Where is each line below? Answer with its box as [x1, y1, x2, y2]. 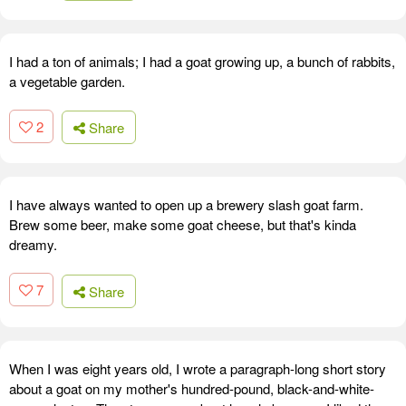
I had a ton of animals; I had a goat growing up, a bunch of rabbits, [9, 51, 395, 71]
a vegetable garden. [9, 71, 125, 91]
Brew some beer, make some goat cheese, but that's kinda [9, 215, 356, 235]
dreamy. [9, 235, 57, 255]
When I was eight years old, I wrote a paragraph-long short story [9, 358, 386, 378]
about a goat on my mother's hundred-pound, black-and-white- [9, 378, 374, 398]
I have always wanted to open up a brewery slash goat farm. [9, 195, 363, 215]
